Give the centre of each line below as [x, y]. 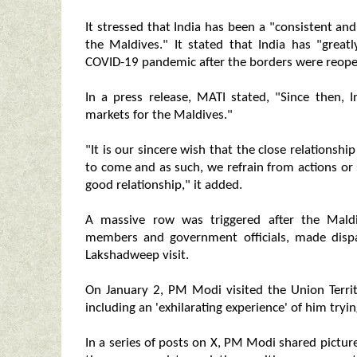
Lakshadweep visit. [137, 256]
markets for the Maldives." [159, 116]
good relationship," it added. [164, 186]
